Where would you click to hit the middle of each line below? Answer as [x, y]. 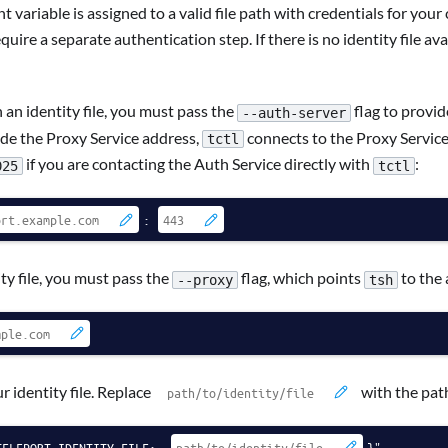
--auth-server [294, 112]
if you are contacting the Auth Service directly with [198, 164]
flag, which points [301, 278]
